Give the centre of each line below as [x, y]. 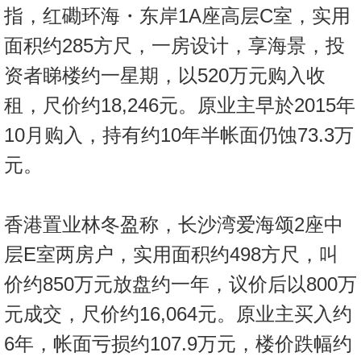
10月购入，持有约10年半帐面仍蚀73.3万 [179, 135]
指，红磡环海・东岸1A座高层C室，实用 [177, 16]
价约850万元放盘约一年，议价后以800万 [180, 284]
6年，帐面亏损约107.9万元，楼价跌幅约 [178, 344]
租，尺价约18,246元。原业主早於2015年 [180, 106]
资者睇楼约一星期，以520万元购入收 [165, 76]
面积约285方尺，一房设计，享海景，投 [174, 46]
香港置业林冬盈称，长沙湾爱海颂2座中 [174, 225]
